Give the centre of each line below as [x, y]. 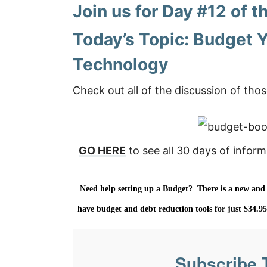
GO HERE [102, 150]
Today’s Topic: [133, 39]
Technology [120, 64]
